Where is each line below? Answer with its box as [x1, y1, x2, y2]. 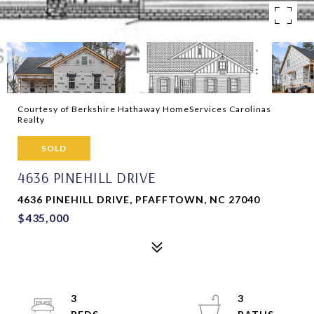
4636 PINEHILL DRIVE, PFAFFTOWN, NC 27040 [18, 193, 260, 205]
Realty [18, 114, 45, 125]
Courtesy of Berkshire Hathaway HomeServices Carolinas [18, 104, 271, 114]
